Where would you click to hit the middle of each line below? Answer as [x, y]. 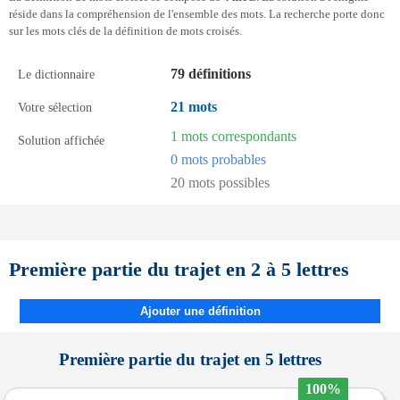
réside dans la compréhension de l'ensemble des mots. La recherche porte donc [197, 14]
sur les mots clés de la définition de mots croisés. [125, 31]
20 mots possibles [220, 183]
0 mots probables [218, 159]
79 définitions [211, 74]
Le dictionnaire [56, 74]
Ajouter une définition [200, 311]
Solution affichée [61, 140]
